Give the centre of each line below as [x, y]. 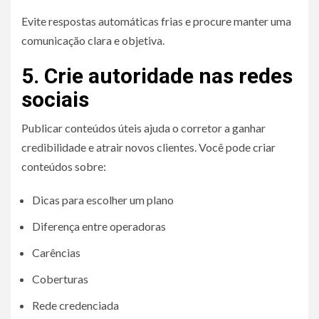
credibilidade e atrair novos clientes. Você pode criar [148, 147]
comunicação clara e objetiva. [93, 40]
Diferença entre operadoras [99, 226]
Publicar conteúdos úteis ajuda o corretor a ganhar [143, 127]
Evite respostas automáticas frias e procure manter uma [156, 21]
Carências [56, 252]
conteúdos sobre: [64, 166]
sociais [55, 99]
